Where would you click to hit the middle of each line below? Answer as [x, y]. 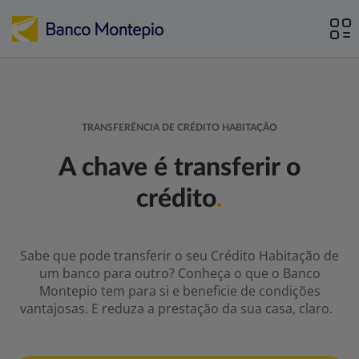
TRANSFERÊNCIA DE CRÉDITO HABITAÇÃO [179, 127]
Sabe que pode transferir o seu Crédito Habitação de [179, 256]
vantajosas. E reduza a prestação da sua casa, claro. [179, 309]
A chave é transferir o [179, 167]
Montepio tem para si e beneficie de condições [179, 291]
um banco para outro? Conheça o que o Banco [179, 273]
